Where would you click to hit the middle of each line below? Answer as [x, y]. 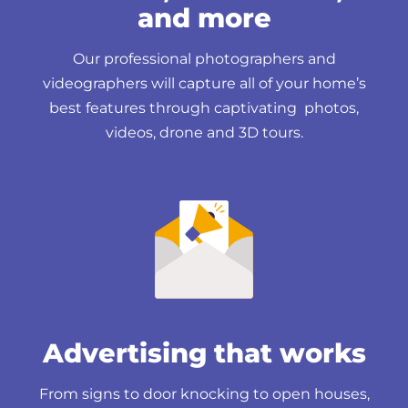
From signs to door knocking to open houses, [204, 393]
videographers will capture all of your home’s [204, 83]
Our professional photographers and [204, 58]
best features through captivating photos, [204, 107]
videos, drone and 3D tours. [204, 132]
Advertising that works [204, 352]
